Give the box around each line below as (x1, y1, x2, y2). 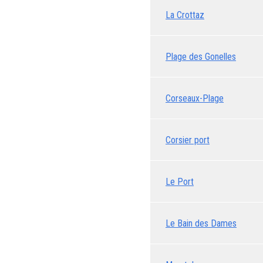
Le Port (166, 176, 194, 187)
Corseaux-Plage (166, 92, 224, 104)
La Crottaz (166, 9, 204, 21)
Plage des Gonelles (166, 50, 236, 62)
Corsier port (166, 134, 210, 146)
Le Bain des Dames (166, 217, 237, 229)
